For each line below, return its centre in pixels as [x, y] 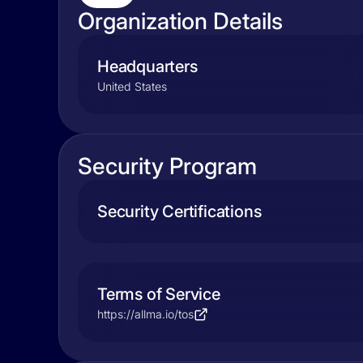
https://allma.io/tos [145, 314]
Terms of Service [159, 294]
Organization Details [180, 21]
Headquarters [147, 66]
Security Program [167, 166]
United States [132, 86]
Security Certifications [179, 211]
